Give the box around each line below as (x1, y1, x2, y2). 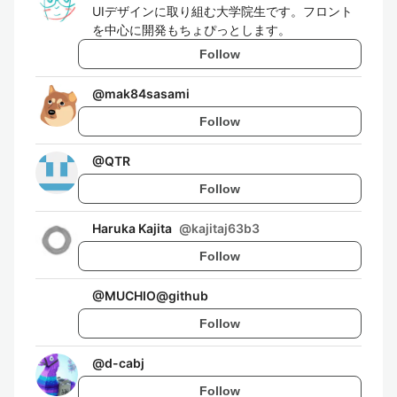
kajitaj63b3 (191, 221, 260, 236)
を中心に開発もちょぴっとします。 (92, 22, 291, 37)
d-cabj (105, 355, 144, 370)
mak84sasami (105, 86, 190, 101)
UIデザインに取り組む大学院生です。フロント (92, 4, 353, 19)
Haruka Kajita (92, 221, 172, 236)
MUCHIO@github (105, 288, 208, 303)
